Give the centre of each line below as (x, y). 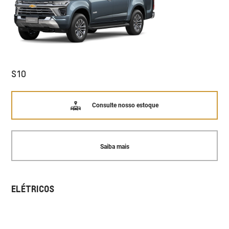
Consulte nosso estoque (125, 105)
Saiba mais (114, 147)
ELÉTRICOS (33, 188)
